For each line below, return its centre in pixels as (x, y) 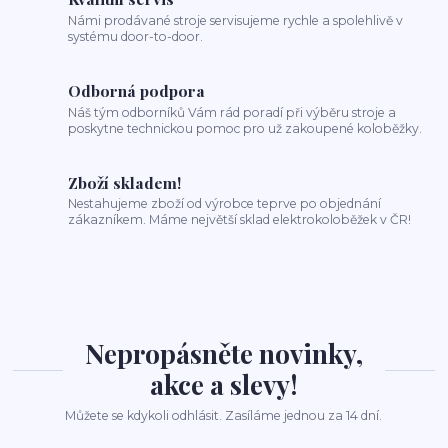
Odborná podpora (137, 90)
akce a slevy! (223, 384)
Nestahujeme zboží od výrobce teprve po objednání (225, 204)
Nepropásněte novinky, (223, 353)
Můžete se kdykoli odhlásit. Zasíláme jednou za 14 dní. (224, 416)
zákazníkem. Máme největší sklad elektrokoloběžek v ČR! (240, 220)
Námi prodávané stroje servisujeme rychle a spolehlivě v (236, 20)
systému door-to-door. (136, 36)
